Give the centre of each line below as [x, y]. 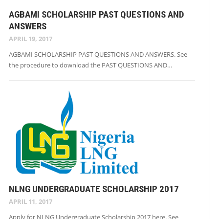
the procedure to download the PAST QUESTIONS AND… [90, 65]
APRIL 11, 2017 [31, 202]
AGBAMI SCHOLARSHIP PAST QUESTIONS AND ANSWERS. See [98, 55]
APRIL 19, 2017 [31, 39]
